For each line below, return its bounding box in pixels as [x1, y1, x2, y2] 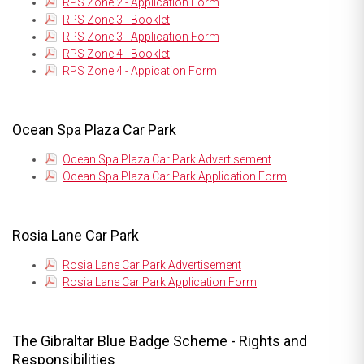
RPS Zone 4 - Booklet [63, 46, 170, 60]
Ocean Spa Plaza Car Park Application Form [63, 169, 287, 183]
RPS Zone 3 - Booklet [63, 12, 170, 26]
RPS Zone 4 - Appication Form [63, 63, 217, 77]
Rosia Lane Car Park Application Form [63, 275, 257, 288]
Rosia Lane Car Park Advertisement [63, 258, 241, 271]
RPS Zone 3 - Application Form [63, 29, 219, 43]
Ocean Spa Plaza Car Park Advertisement [63, 152, 271, 166]
